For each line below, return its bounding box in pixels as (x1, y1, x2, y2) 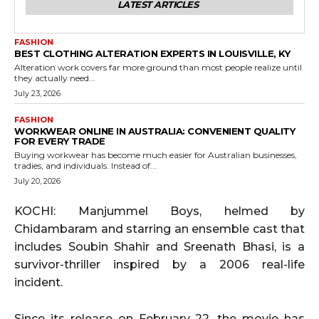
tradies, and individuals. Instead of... (14, 159, 157, 171)
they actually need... (14, 72, 95, 83)
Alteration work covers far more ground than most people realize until (14, 61, 302, 73)
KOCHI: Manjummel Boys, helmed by (14, 204, 305, 218)
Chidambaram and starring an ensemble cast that (14, 221, 305, 236)
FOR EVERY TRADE (14, 135, 105, 147)
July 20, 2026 (14, 175, 61, 186)
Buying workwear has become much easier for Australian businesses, (14, 149, 297, 160)
